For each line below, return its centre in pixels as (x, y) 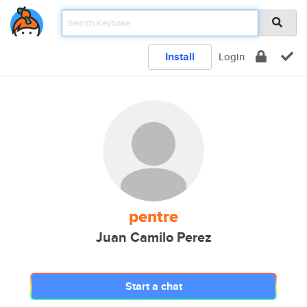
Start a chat (153, 286)
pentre (153, 217)
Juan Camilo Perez (153, 237)
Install (180, 57)
